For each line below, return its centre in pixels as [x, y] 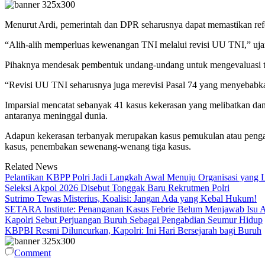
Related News [31, 167]
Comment [33, 253]
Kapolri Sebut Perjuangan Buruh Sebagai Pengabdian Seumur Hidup [134, 220]
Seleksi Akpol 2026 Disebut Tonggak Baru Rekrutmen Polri [117, 188]
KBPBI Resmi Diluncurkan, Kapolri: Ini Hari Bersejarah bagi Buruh [133, 231]
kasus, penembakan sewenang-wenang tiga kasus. [98, 147]
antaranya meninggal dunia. [56, 116]
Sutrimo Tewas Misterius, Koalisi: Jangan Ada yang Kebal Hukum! [131, 199]
